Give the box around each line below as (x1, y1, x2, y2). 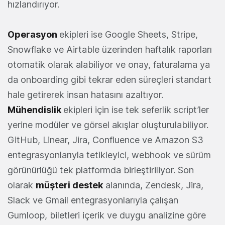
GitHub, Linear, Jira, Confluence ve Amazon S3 (8, 135, 203, 146)
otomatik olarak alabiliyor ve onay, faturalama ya (8, 59, 210, 70)
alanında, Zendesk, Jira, (103, 180, 203, 191)
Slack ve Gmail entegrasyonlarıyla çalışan (8, 195, 178, 206)
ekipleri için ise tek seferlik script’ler (63, 104, 209, 116)
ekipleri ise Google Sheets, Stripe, (59, 29, 198, 40)
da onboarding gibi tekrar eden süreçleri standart (8, 74, 211, 85)
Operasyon (8, 29, 59, 40)
